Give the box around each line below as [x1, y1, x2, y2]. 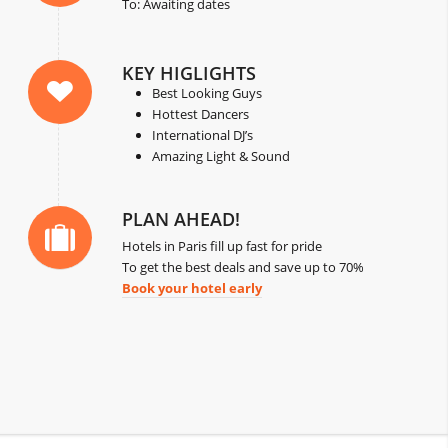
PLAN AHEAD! [122, 207, 241, 232]
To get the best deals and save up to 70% [122, 258, 365, 277]
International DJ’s [152, 126, 254, 145]
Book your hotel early [122, 279, 263, 298]
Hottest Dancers [152, 105, 250, 124]
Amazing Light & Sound [152, 147, 291, 166]
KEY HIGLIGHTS [122, 61, 257, 86]
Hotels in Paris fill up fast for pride [122, 237, 323, 256]
